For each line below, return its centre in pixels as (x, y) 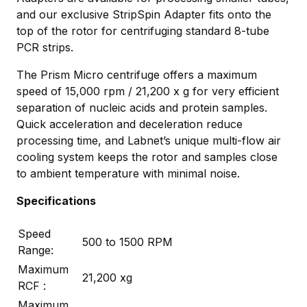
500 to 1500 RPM (127, 242)
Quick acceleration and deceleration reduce (130, 124)
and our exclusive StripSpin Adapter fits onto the (144, 14)
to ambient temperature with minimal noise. (128, 173)
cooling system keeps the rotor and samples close (147, 157)
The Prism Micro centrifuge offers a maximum (137, 74)
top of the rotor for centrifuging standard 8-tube (143, 30)
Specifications (56, 200)
